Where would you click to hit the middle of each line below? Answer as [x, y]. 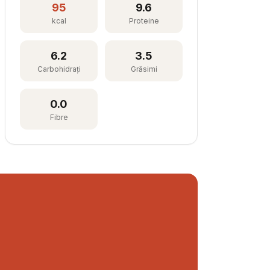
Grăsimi [144, 69]
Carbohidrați [59, 69]
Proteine [144, 21]
